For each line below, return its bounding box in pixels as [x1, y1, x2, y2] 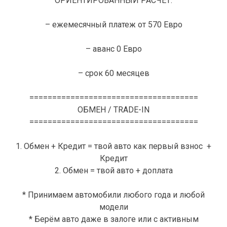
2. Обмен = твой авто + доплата [54, 166, 173, 176]
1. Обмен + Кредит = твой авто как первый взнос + [16, 141, 211, 152]
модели [99, 202, 128, 212]
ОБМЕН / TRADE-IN [78, 105, 149, 115]
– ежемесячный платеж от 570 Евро [45, 20, 182, 30]
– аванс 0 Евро [85, 44, 142, 54]
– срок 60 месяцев [78, 68, 149, 79]
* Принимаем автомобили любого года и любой [22, 190, 205, 200]
